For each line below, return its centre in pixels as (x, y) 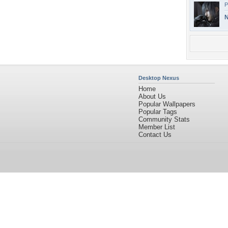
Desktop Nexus (159, 78)
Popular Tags (158, 112)
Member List (157, 127)
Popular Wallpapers (167, 104)
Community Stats (164, 119)
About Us (152, 96)
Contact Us (155, 135)
